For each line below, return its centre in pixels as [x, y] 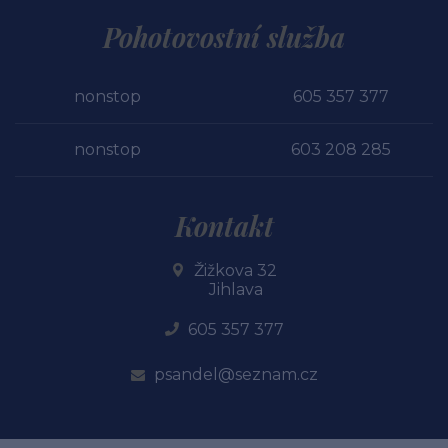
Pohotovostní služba [224, 36]
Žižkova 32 [235, 270]
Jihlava [235, 289]
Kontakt [224, 225]
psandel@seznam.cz [235, 374]
